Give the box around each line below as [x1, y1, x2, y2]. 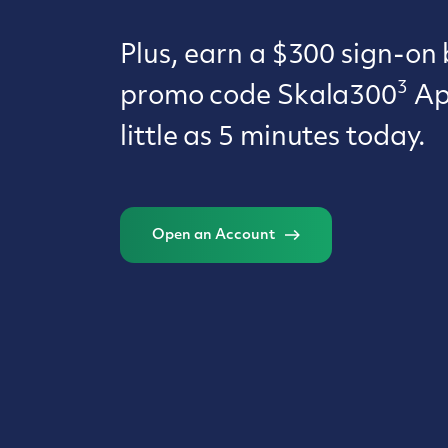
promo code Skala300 [120, 84, 398, 112]
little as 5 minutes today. [120, 125, 427, 153]
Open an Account [152, 228, 275, 244]
